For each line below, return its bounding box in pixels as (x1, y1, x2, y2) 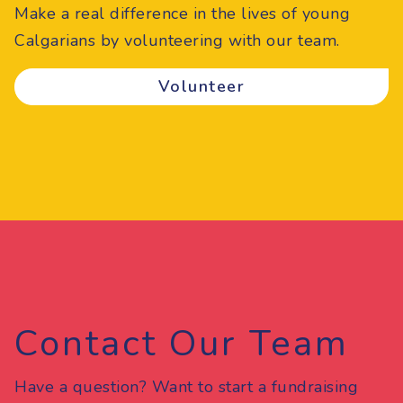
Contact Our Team (14, 319, 349, 369)
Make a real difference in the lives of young (14, 3, 350, 25)
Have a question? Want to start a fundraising (14, 376, 358, 399)
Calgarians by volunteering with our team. (14, 30, 340, 52)
